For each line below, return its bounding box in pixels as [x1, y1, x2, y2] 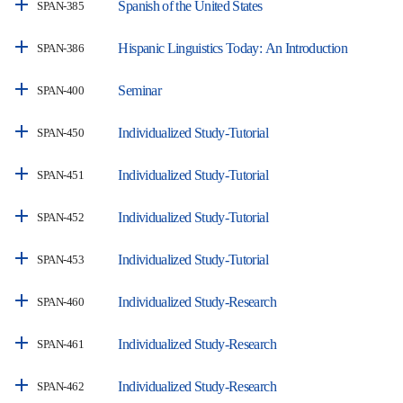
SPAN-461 [37, 336, 85, 351]
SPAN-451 [37, 167, 85, 182]
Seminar [118, 82, 161, 98]
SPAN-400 [37, 83, 85, 97]
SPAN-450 [37, 125, 85, 139]
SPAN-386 [37, 40, 85, 55]
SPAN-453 [37, 252, 85, 266]
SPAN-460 [37, 294, 85, 309]
